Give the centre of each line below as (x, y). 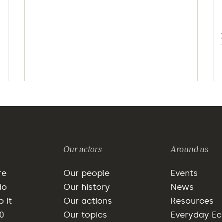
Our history (87, 187)
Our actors (83, 149)
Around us (189, 149)
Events (184, 173)
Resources (192, 200)
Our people (87, 173)
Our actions (88, 200)
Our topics (85, 214)
